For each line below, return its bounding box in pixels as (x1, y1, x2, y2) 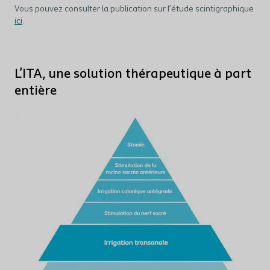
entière (14, 84, 57, 98)
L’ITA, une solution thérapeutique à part (14, 67, 251, 81)
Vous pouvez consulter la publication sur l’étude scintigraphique (14, 4, 254, 14)
